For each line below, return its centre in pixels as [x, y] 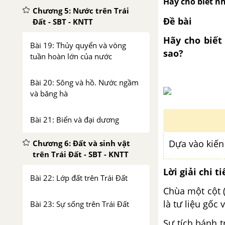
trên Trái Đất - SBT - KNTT [81, 154]
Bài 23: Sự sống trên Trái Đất [80, 204]
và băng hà [49, 93]
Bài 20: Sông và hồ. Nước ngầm [84, 82]
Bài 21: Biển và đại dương [75, 120]
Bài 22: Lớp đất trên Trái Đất [79, 178]
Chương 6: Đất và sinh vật [81, 143]
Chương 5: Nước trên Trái [81, 11]
